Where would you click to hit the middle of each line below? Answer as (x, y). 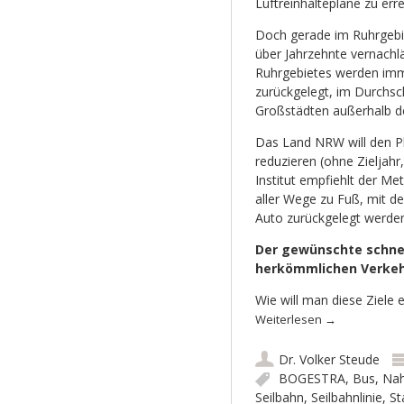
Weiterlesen (289, 320)
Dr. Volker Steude (329, 360)
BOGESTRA (312, 379)
